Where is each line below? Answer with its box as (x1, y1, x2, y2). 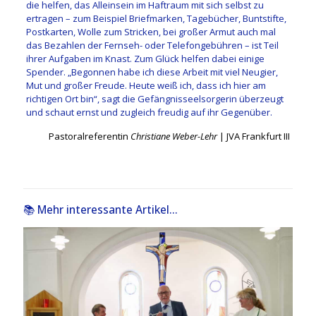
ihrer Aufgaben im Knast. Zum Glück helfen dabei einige (25, 51, 265, 65)
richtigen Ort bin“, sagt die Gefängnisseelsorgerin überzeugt (25, 92, 284, 105)
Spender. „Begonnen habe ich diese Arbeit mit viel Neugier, (25, 65, 278, 78)
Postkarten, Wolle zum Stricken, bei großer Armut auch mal (25, 25, 276, 38)
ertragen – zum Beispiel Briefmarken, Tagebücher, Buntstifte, (25, 11, 286, 25)
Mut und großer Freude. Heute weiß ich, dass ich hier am (25, 78, 266, 92)
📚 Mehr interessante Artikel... (23, 201, 178, 217)
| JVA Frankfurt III (217, 129, 291, 142)
